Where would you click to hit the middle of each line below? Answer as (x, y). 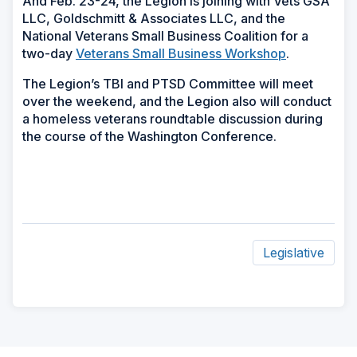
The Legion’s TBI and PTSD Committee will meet (168, 83)
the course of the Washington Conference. (149, 136)
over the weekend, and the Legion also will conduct (177, 101)
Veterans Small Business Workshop (181, 53)
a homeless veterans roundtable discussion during (173, 118)
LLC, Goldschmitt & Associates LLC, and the (154, 18)
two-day (49, 53)
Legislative (294, 252)
